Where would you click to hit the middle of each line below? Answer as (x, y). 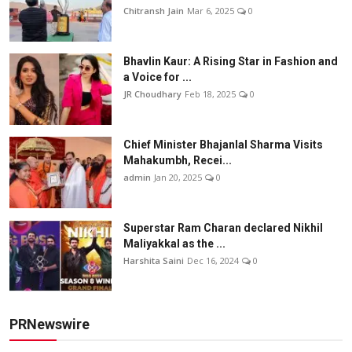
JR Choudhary (152, 94)
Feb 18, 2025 (210, 94)
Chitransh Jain (154, 11)
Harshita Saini (154, 261)
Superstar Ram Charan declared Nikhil (223, 228)
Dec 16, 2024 (213, 261)
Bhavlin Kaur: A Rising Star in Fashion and (231, 62)
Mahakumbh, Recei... (178, 161)
